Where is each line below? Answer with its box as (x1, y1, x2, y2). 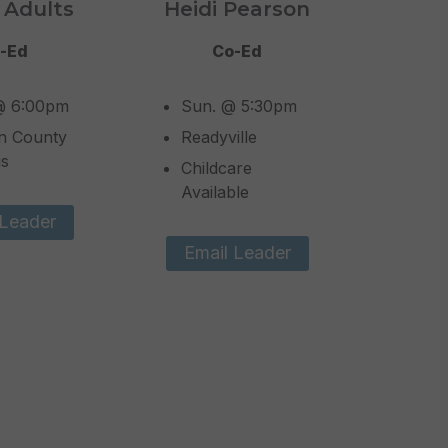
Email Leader (183, 242, 291, 264)
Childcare (181, 158, 253, 179)
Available (181, 182, 250, 203)
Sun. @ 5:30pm (181, 96, 298, 117)
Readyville (181, 127, 258, 148)
